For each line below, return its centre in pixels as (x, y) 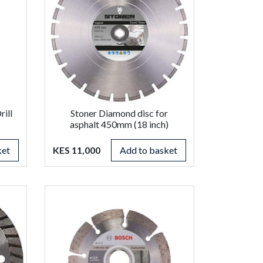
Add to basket (148, 150)
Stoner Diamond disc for (119, 113)
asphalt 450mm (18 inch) (119, 124)
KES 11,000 (76, 150)
